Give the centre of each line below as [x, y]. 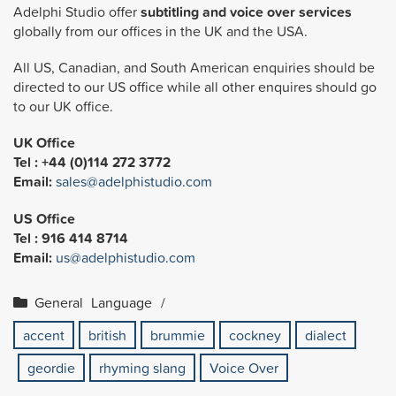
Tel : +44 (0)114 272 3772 [92, 162]
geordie [51, 367]
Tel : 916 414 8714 [71, 237]
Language [122, 302]
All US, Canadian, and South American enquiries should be [194, 68]
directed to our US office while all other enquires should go [195, 87]
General [59, 302]
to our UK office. [63, 107]
